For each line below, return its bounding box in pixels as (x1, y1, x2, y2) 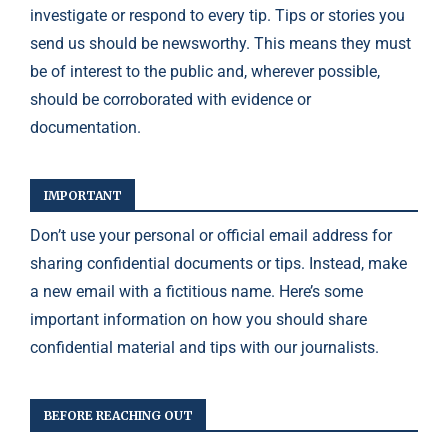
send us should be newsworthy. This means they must (30, 34, 411, 53)
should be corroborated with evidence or (30, 90, 311, 109)
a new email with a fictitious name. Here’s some (30, 282, 363, 301)
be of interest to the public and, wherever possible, (30, 62, 380, 81)
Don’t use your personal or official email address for (30, 226, 392, 245)
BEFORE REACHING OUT (44, 408, 193, 423)
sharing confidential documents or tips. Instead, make (30, 254, 407, 273)
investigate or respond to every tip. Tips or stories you (30, 6, 405, 25)
